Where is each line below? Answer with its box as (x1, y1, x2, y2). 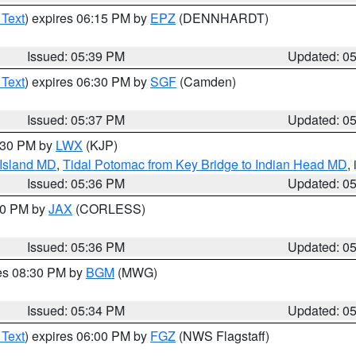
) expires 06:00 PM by (25, 327, 150, 345)
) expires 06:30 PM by (25, 72, 150, 91)
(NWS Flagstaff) (176, 327, 269, 345)
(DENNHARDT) (176, 9, 269, 27)
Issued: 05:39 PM (27, 47, 126, 65)
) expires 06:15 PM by (25, 9, 150, 27)
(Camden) (176, 72, 236, 91)
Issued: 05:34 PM (27, 301, 126, 319)
